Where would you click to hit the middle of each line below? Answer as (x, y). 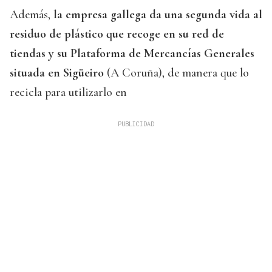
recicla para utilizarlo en (68, 93)
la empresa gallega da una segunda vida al (158, 15)
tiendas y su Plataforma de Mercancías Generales (132, 54)
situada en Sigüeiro (57, 73)
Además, (32, 15)
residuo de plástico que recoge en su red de (117, 34)
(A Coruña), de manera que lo (176, 73)
